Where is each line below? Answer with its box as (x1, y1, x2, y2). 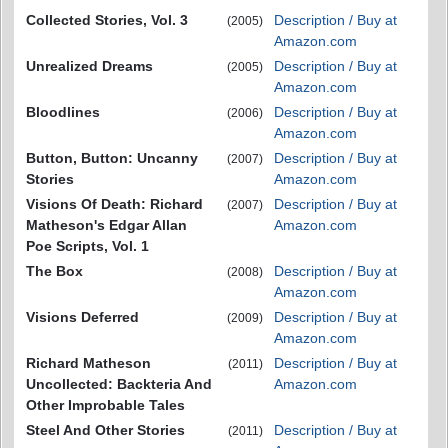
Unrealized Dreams (26, 58, 153, 75)
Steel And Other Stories (26, 422, 185, 439)
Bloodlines (26, 104, 100, 121)
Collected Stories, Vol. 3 (26, 12, 188, 29)
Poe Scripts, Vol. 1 (26, 238, 149, 255)
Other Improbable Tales (26, 397, 185, 414)
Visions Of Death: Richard (26, 196, 203, 213)
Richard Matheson (26, 355, 151, 372)
